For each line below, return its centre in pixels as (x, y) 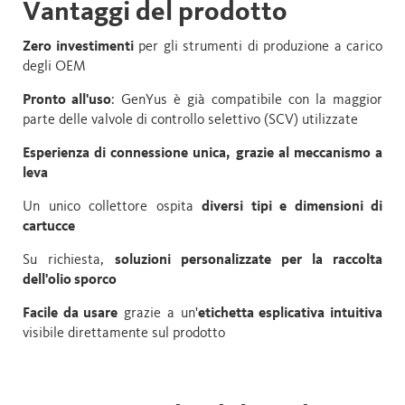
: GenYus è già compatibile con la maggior (247, 100)
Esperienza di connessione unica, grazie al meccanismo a (202, 153)
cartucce (49, 226)
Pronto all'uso (67, 100)
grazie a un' (158, 313)
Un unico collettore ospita (112, 207)
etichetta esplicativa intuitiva (290, 313)
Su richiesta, (69, 260)
